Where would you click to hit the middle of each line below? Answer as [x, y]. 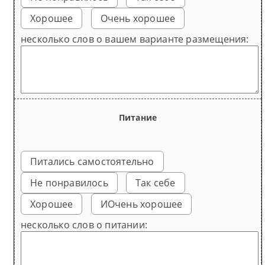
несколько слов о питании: [84, 224]
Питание [138, 118]
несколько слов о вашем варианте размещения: [135, 39]
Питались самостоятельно [92, 161]
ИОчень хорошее [141, 204]
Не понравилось [69, 182]
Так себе [156, 182]
